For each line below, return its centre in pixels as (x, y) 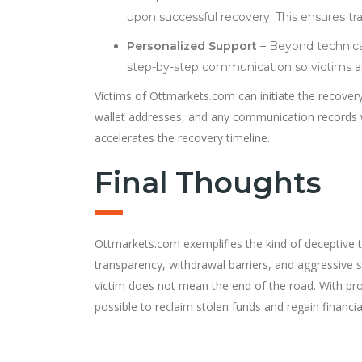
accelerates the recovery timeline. (182, 137)
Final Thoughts (208, 182)
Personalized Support (192, 46)
